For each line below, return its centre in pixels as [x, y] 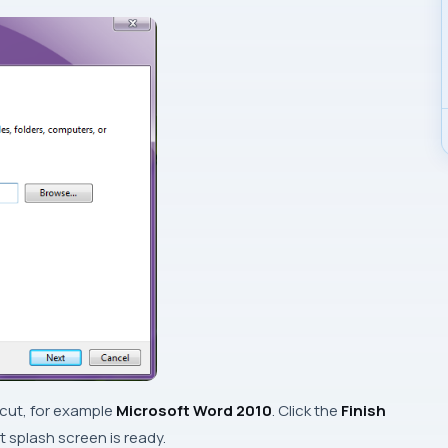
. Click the [306, 410]
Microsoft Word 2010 [194, 410]
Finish [363, 410]
